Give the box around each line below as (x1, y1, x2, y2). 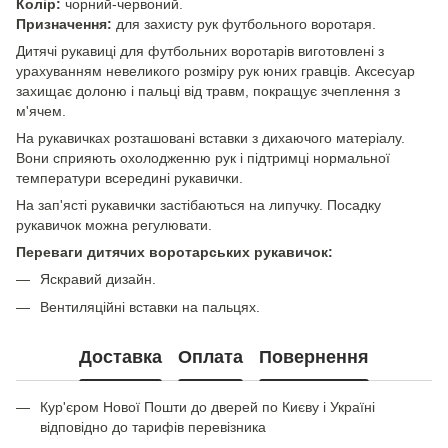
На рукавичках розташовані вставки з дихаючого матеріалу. (16, 130, 405, 146)
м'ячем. (16, 103, 66, 119)
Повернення (259, 346, 369, 367)
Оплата (178, 346, 243, 367)
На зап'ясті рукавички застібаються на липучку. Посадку (16, 197, 381, 213)
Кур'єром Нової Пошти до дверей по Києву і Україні (40, 399, 375, 416)
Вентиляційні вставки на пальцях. (40, 299, 260, 316)
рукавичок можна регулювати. (16, 217, 212, 233)
